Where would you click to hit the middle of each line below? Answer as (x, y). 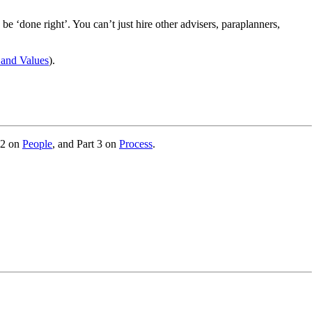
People (37, 143)
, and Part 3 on (86, 143)
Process (136, 143)
